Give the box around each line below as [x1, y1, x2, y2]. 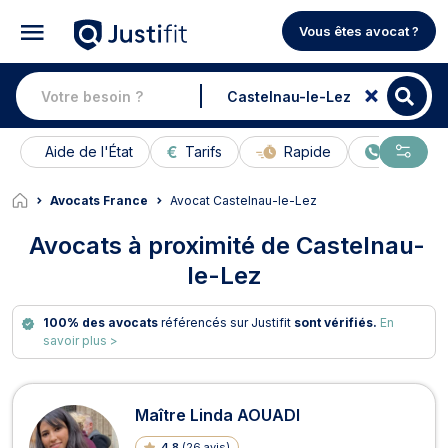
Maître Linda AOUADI [135, 404, 300, 425]
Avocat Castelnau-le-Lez [177, 192, 317, 208]
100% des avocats [43, 314, 162, 330]
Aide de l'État [45, 143, 133, 161]
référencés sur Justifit [161, 314, 295, 330]
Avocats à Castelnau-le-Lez [11, 381, 351, 412]
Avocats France [50, 192, 148, 208]
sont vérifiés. [294, 314, 378, 330]
